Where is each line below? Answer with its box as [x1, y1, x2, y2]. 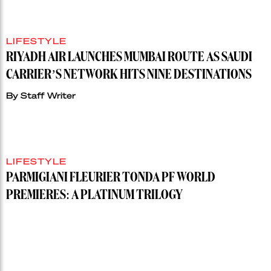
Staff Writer [21, 90, 76, 101]
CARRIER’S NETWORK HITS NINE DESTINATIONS [6, 68, 252, 82]
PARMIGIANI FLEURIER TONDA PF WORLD [6, 171, 215, 185]
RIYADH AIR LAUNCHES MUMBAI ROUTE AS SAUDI [6, 51, 252, 65]
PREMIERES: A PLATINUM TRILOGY [6, 189, 183, 203]
